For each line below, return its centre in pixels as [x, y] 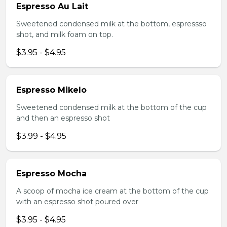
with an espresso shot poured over [77, 202]
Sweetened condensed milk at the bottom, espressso [111, 24]
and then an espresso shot [63, 118]
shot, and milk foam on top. [65, 34]
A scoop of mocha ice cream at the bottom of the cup [112, 191]
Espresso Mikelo [51, 90]
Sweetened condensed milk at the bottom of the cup [111, 107]
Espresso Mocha [51, 174]
